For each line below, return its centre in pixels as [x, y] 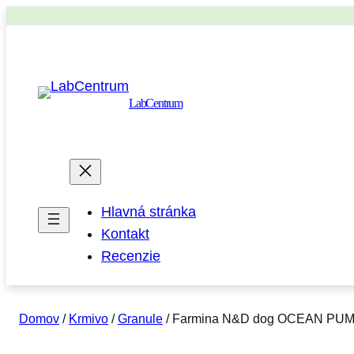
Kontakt [125, 234]
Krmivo [88, 319]
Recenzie [131, 256]
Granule [140, 319]
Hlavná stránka [149, 212]
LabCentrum [156, 104]
